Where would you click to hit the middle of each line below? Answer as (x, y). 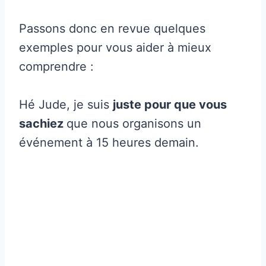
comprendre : (56, 66)
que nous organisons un (134, 123)
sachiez (43, 123)
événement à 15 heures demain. (109, 142)
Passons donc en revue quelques (112, 28)
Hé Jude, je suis (66, 104)
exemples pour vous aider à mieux (115, 47)
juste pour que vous (170, 104)
